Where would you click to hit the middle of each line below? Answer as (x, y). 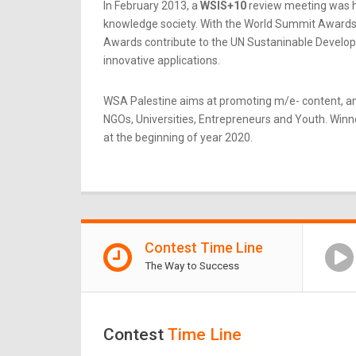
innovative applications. (162, 61)
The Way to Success (192, 265)
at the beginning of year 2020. (178, 138)
